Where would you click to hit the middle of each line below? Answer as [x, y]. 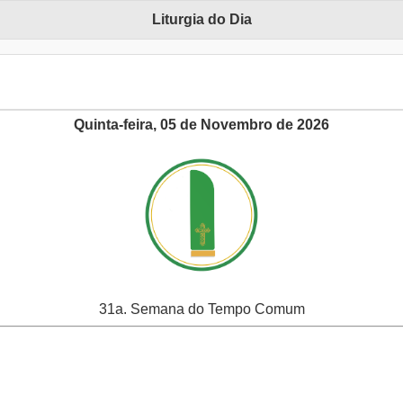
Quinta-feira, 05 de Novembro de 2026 [201, 125]
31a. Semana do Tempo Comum [201, 309]
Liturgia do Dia [201, 20]
